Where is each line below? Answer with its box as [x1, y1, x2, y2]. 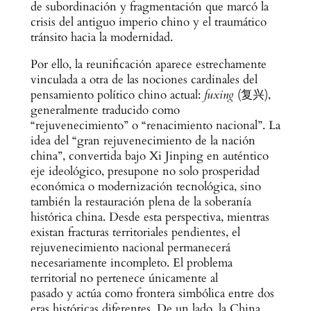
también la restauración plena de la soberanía [30, 194, 251, 210]
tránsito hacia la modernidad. [30, 29, 173, 46]
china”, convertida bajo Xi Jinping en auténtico [30, 148, 269, 165]
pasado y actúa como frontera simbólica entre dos [30, 285, 274, 302]
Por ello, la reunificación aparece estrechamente [30, 56, 267, 73]
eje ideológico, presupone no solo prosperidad [30, 163, 260, 180]
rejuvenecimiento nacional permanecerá [30, 239, 230, 256]
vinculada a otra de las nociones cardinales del [30, 72, 258, 88]
